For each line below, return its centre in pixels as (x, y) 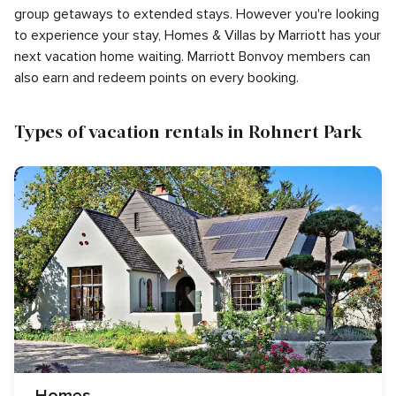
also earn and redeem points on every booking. (156, 78)
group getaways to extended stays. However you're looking (197, 14)
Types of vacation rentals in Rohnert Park (188, 131)
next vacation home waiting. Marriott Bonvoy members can (192, 57)
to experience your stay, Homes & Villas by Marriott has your (198, 35)
